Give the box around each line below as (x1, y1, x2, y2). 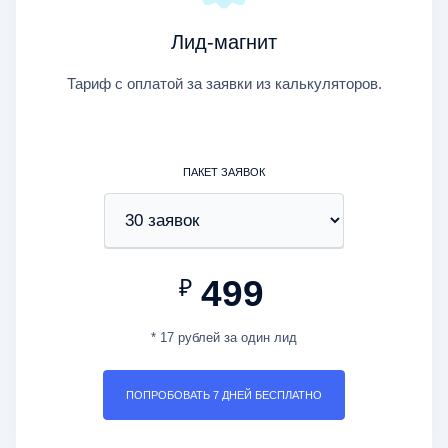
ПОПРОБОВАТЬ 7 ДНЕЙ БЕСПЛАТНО (126, 389, 322, 402)
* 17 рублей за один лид (151, 330, 297, 346)
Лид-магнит (171, 31, 277, 54)
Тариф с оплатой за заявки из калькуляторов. (66, 75, 382, 93)
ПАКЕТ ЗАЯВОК (183, 166, 265, 179)
